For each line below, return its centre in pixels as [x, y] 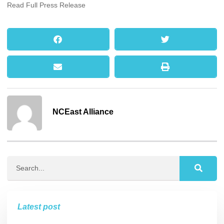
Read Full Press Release [46, 5]
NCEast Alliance [83, 111]
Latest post [39, 206]
